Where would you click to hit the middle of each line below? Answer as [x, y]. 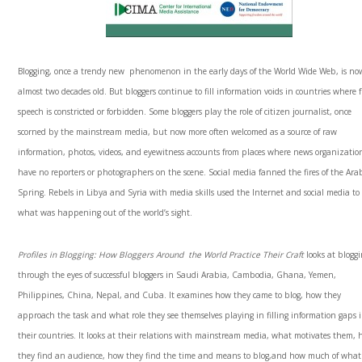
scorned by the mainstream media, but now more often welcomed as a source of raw [178, 132]
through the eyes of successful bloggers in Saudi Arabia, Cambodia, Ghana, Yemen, [177, 275]
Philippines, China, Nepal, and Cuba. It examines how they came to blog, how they [180, 295]
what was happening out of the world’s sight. [105, 213]
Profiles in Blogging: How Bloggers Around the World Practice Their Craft [162, 255]
